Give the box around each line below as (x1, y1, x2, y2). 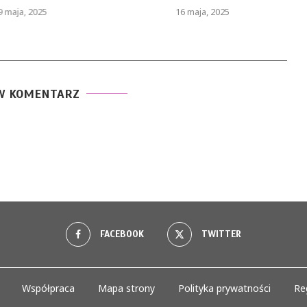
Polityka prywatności (177, 282, 271, 295)
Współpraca (21, 282, 75, 295)
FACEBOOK (100, 228, 144, 240)
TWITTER (201, 228, 241, 240)
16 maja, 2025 (175, 5, 230, 19)
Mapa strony (97, 282, 155, 295)
